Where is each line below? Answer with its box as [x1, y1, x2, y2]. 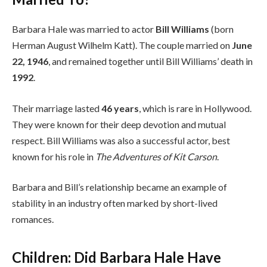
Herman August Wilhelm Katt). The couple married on [12, 39, 232, 51]
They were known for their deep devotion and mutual [12, 118, 226, 130]
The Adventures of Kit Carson [95, 150, 217, 162]
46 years [101, 102, 139, 114]
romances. [12, 213, 54, 225]
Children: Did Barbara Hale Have [12, 248, 221, 266]
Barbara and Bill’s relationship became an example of [12, 181, 227, 193]
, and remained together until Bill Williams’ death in [48, 55, 253, 67]
